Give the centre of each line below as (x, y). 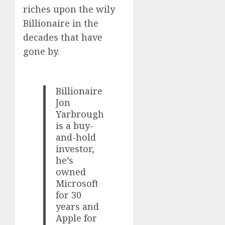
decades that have (63, 37)
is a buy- (75, 126)
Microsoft (77, 184)
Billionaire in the (61, 23)
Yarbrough (80, 114)
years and (78, 207)
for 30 (69, 195)
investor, (75, 149)
